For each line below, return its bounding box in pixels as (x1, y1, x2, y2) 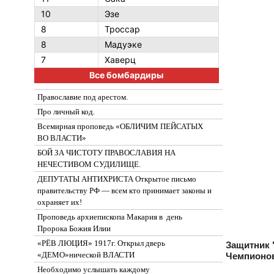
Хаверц (104, 54, 136, 65)
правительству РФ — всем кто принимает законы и (37, 186, 212, 195)
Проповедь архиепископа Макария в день (37, 212, 182, 221)
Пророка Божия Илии (37, 224, 111, 233)
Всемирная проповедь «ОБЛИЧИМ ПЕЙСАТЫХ (37, 122, 203, 131)
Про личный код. (37, 107, 95, 116)
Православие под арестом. (37, 92, 128, 102)
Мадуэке (104, 39, 142, 50)
